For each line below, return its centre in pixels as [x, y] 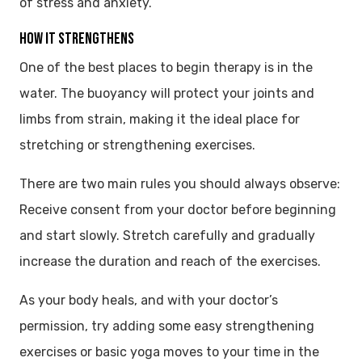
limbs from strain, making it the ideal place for [160, 119]
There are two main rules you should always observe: [180, 183]
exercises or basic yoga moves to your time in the [169, 351]
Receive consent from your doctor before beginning [178, 209]
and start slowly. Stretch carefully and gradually [167, 235]
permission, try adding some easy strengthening [167, 326]
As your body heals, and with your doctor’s [149, 300]
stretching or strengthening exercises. [137, 145]
